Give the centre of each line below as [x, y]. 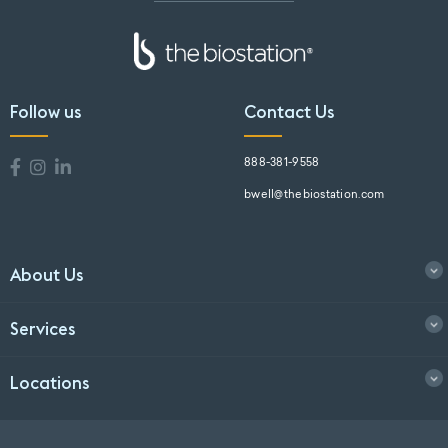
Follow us [46, 112]
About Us [47, 275]
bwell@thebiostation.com [314, 196]
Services [43, 329]
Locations [50, 383]
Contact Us [289, 112]
